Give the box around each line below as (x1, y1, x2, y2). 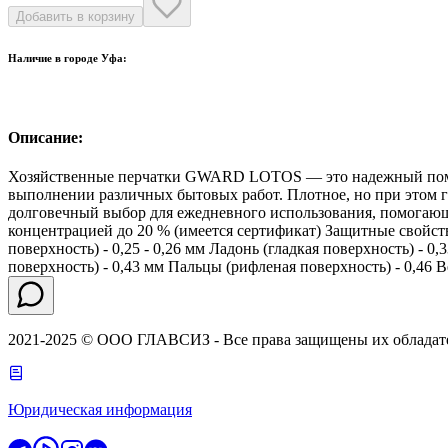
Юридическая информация (8, 400, 192, 418)
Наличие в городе (8, 52, 101, 65)
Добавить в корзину (16, 9, 135, 25)
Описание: (8, 128, 83, 146)
